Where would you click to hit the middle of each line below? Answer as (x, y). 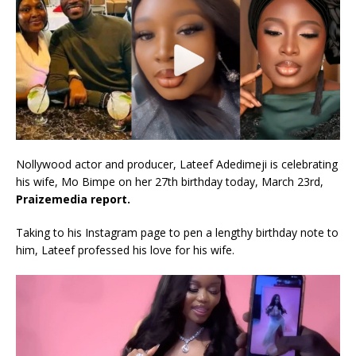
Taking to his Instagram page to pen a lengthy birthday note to (177, 233)
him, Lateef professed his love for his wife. (125, 250)
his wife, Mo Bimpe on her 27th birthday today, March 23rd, (170, 182)
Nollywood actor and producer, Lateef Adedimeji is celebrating (177, 164)
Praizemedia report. (73, 199)
